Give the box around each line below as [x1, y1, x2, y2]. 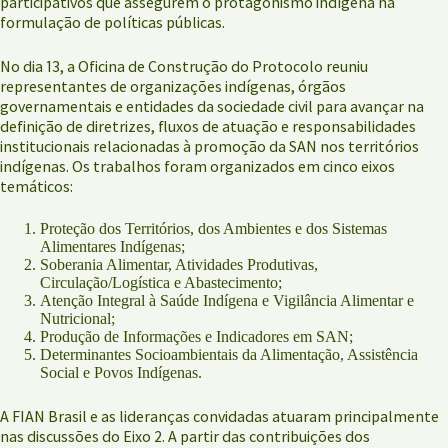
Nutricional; [40, 309, 119, 327]
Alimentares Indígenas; [40, 237, 189, 255]
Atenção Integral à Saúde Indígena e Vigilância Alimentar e [40, 291, 414, 309]
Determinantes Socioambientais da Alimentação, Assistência [40, 345, 418, 363]
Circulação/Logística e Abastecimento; [40, 273, 286, 291]
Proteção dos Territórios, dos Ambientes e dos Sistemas [40, 219, 387, 237]
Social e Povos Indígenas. [40, 363, 202, 381]
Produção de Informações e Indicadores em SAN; [40, 327, 357, 345]
